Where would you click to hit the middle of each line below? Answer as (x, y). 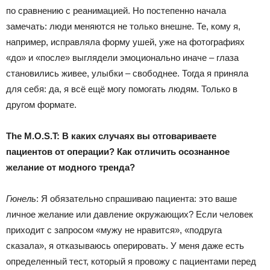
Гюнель (21, 198)
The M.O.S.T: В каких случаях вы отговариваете (111, 136)
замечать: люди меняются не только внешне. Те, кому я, (123, 26)
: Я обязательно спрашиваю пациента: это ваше (137, 198)
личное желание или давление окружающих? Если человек (130, 214)
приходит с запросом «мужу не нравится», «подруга (114, 230)
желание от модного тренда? (71, 167)
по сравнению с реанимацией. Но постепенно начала (116, 10)
